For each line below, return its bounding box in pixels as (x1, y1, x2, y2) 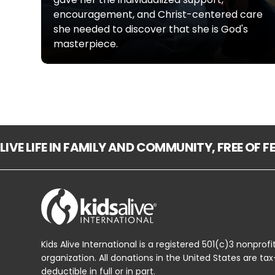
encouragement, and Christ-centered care (53, 7, 263, 21)
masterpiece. (53, 37, 118, 51)
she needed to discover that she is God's (53, 22, 249, 36)
